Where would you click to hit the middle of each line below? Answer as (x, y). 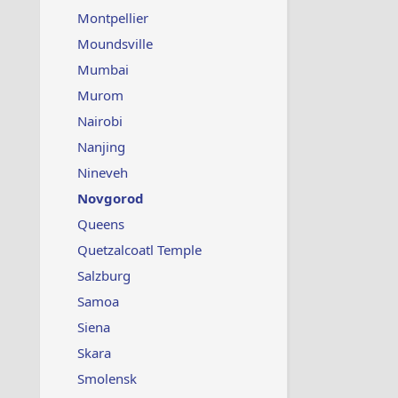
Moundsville (115, 44)
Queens (100, 224)
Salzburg (103, 275)
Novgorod (110, 198)
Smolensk (107, 378)
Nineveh (102, 172)
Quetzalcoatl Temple (139, 250)
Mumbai (103, 69)
